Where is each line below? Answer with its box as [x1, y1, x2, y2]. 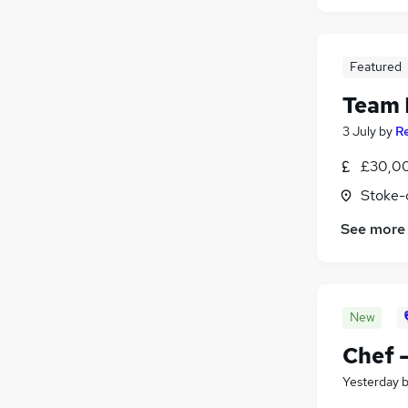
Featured [349, 57, 402, 75]
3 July [342, 122, 376, 139]
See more [341, 219, 405, 240]
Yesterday [342, 373, 399, 391]
